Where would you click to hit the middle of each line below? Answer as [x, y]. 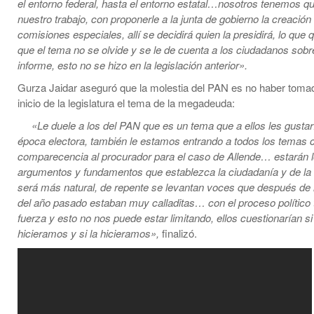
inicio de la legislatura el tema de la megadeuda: [126, 102]
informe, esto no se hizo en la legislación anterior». [132, 64]
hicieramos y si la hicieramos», [90, 233]
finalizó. [179, 233]
